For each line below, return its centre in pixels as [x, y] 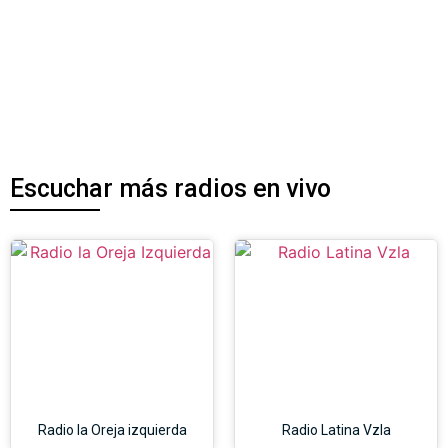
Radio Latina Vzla [336, 429]
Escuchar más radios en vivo [170, 188]
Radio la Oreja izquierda [112, 429]
